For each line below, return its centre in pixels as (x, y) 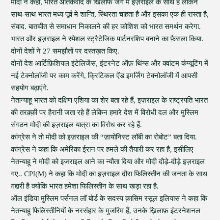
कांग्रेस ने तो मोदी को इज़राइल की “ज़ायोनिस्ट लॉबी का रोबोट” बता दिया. (104, 137)
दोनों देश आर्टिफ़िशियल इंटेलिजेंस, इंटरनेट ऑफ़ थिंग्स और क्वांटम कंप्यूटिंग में (110, 63)
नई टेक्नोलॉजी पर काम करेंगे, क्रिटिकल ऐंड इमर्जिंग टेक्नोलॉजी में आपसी (104, 76)
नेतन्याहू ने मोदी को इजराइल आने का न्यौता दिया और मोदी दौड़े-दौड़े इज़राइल (108, 162)
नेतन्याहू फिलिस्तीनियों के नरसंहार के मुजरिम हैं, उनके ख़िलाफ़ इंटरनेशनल (106, 211)
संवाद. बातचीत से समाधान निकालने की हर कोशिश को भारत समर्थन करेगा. (106, 27)
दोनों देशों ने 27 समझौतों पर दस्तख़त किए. (65, 51)
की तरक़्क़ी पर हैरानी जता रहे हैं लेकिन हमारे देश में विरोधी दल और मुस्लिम (105, 112)
